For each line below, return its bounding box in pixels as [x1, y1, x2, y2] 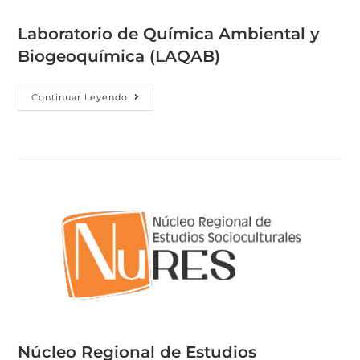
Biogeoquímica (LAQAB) [18, 46, 221, 66]
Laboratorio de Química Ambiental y [18, 23, 321, 43]
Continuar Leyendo [31, 91, 129, 103]
